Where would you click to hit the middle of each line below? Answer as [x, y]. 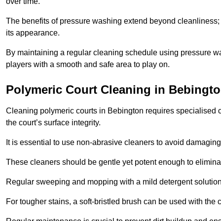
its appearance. [33, 33]
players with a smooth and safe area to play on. [88, 65]
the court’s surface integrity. [53, 123]
